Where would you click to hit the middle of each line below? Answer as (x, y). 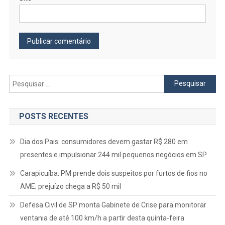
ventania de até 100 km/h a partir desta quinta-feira (102, 218)
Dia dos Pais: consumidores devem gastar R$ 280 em (104, 141)
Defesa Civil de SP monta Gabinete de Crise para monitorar (113, 205)
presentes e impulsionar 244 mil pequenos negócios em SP (113, 154)
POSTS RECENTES (53, 116)
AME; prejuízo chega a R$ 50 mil (70, 186)
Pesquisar (180, 80)
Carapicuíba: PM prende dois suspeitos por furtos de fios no (114, 173)
